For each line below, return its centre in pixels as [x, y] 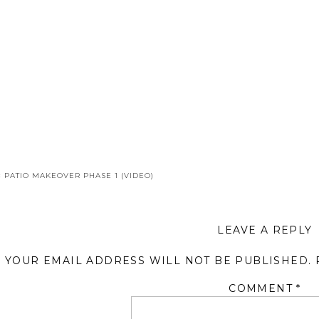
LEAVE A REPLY [265, 230]
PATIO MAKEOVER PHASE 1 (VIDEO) [79, 176]
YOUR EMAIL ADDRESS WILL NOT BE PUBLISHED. [158, 261]
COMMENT [263, 288]
